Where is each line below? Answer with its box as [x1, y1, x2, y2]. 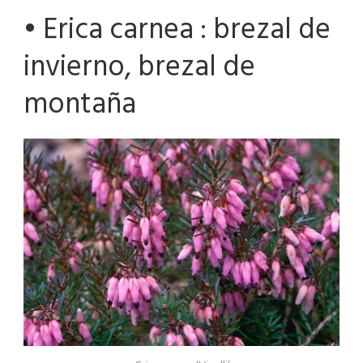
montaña [23, 79, 136, 127]
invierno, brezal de [23, 42, 255, 90]
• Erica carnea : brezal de [23, 5, 331, 53]
